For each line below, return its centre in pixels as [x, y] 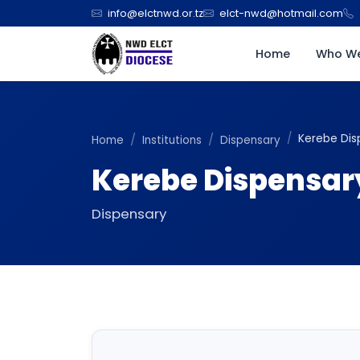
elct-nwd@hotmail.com [281, 13]
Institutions [172, 140]
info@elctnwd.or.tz [155, 13]
